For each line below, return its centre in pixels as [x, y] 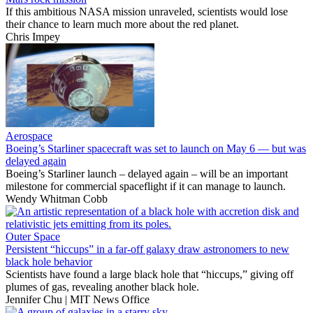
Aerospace [29, 136]
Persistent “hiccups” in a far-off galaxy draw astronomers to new [147, 249]
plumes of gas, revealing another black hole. [102, 287]
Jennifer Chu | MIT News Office [78, 300]
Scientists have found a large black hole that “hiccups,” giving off [150, 275]
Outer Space [33, 237]
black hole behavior [49, 262]
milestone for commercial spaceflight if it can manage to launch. [146, 187]
